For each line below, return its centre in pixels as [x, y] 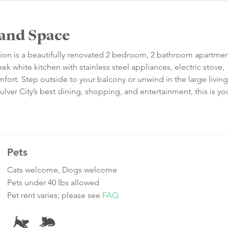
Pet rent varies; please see [55, 195]
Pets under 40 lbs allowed [53, 183]
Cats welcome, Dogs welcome [62, 170]
